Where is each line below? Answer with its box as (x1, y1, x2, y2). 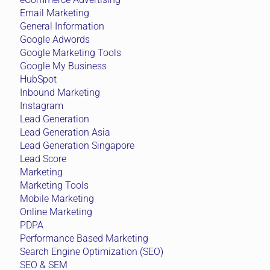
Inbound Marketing (20, 86, 100, 98)
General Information (20, 20, 104, 32)
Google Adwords (20, 33, 90, 45)
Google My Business (20, 60, 107, 72)
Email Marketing (20, 7, 89, 19)
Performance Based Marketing (20, 232, 148, 244)
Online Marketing (20, 206, 92, 218)
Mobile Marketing (20, 192, 94, 204)
